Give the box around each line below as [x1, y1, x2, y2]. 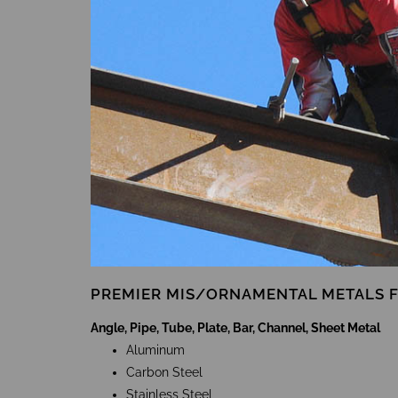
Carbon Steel [126, 365, 203, 380]
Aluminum [126, 343, 185, 358]
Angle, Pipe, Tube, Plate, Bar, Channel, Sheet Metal [91, 321, 380, 336]
